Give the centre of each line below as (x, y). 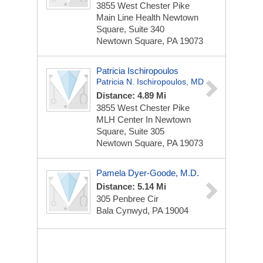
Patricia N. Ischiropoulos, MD (150, 82)
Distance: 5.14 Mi (131, 186)
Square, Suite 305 (130, 131)
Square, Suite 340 (130, 29)
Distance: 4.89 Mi (131, 95)
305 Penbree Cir (127, 199)
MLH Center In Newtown (144, 119)
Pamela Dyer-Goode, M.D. (148, 173)
